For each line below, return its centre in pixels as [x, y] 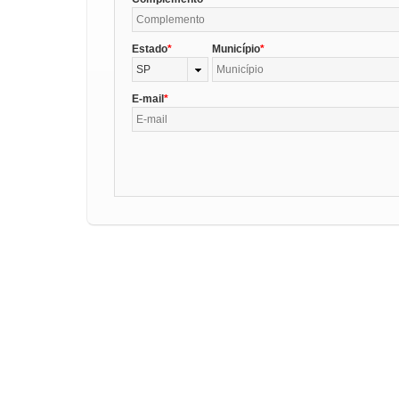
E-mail [148, 98]
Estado [150, 49]
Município [236, 49]
